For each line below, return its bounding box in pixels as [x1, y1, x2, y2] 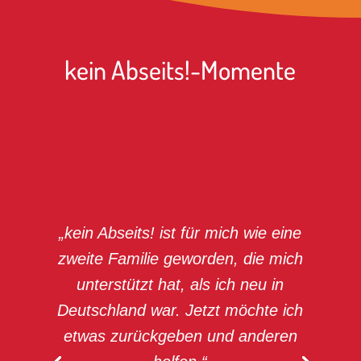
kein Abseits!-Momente [64, 52, 297, 86]
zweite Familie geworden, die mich [57, 249, 303, 268]
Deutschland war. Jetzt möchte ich [57, 301, 304, 319]
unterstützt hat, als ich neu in [77, 275, 284, 293]
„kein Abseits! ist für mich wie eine [59, 223, 302, 242]
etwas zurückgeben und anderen [63, 326, 297, 345]
